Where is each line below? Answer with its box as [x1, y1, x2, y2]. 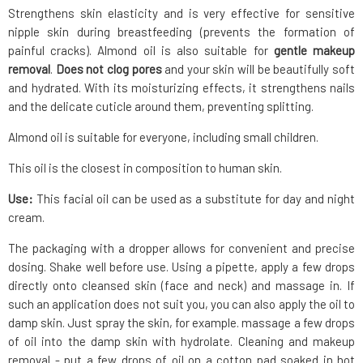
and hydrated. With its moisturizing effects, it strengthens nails [8, 80, 355, 96]
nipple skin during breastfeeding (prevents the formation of [8, 24, 355, 40]
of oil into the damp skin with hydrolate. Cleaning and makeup [8, 334, 355, 349]
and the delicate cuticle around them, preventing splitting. [8, 99, 314, 114]
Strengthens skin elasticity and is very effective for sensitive [8, 6, 355, 21]
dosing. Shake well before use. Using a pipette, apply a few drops [8, 259, 355, 275]
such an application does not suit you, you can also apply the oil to [8, 297, 355, 312]
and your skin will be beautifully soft [161, 62, 356, 77]
